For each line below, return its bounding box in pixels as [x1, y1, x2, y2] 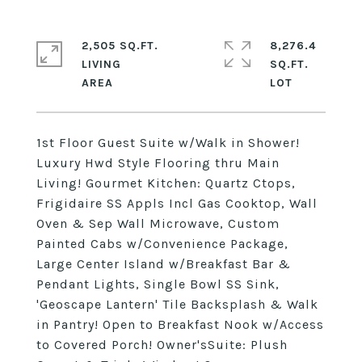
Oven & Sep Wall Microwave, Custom [36, 216, 280, 231]
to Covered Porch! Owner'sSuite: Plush [36, 337, 288, 352]
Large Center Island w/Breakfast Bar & [36, 256, 291, 271]
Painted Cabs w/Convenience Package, [36, 236, 288, 251]
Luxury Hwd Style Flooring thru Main [36, 155, 280, 170]
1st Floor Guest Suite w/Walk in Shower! [36, 135, 300, 150]
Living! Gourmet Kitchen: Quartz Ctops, [36, 175, 296, 191]
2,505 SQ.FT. [82, 39, 158, 53]
